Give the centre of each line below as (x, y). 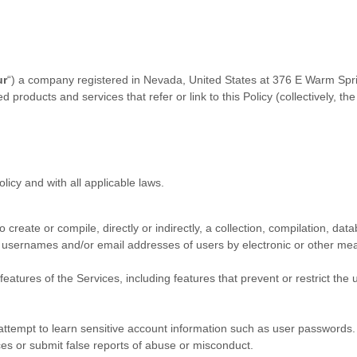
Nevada (163, 80)
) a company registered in (77, 80)
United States (223, 80)
